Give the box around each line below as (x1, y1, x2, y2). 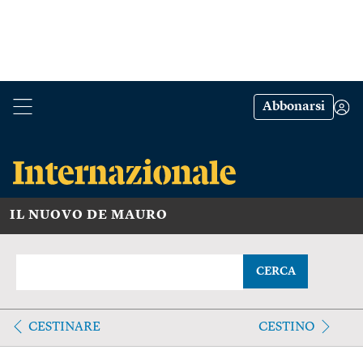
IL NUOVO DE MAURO (10, 208, 168, 222)
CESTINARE (28, 320, 100, 334)
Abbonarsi (263, 100, 325, 113)
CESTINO (258, 320, 315, 334)
